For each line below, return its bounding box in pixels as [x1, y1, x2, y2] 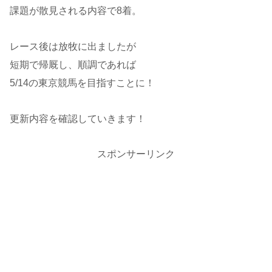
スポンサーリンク [97, 148, 175, 159]
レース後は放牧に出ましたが [10, 41, 136, 52]
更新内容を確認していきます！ [10, 113, 146, 124]
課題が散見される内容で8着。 [10, 5, 141, 16]
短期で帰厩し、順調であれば [10, 59, 136, 70]
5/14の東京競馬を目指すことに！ [10, 77, 155, 88]
